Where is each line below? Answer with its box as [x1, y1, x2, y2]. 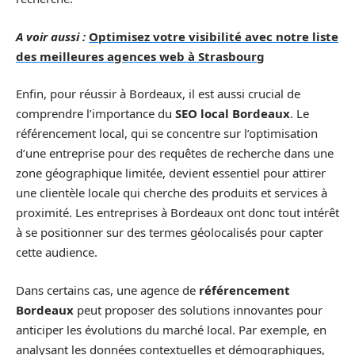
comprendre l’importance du [16, 105, 175, 121]
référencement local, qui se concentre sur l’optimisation [16, 125, 318, 141]
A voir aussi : [16, 28, 86, 44]
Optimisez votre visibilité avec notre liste [89, 28, 338, 44]
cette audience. [16, 244, 97, 260]
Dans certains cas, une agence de [16, 281, 199, 298]
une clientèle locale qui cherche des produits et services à [16, 185, 327, 200]
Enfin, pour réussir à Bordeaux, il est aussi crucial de [16, 86, 300, 101]
